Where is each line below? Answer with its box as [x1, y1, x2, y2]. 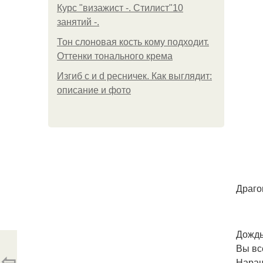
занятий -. [57, 17, 99, 27]
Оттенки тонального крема [57, 51, 173, 61]
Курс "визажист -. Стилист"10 [57, 3, 183, 13]
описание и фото [57, 85, 131, 95]
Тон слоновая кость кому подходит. [57, 37, 209, 47]
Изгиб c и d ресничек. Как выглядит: [57, 71, 212, 81]
